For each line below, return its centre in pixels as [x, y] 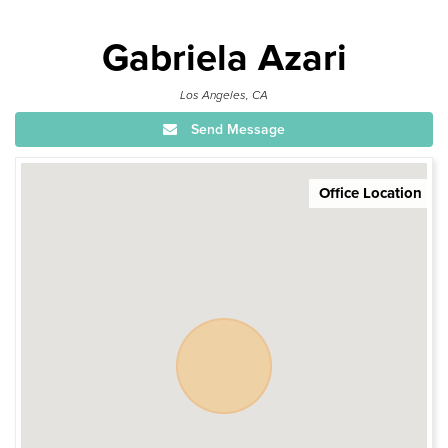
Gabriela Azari [224, 57]
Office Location [370, 192]
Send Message [236, 129]
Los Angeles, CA [224, 94]
